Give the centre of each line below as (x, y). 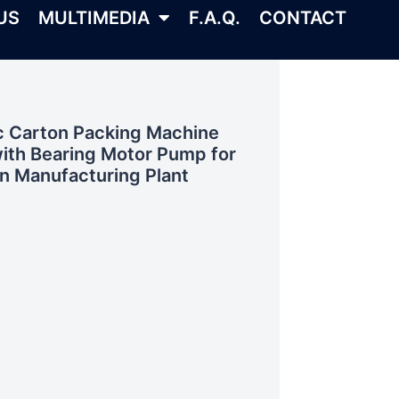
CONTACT (303, 18)
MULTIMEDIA (94, 18)
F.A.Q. (215, 18)
